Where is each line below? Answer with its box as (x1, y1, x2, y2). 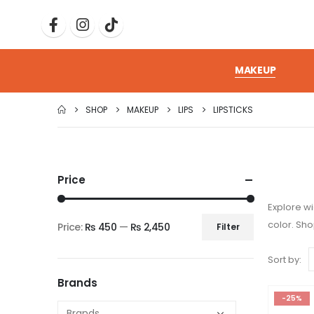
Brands (57, 275, 97, 290)
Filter (216, 221, 240, 233)
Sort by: (268, 252, 301, 266)
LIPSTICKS (213, 104, 253, 116)
